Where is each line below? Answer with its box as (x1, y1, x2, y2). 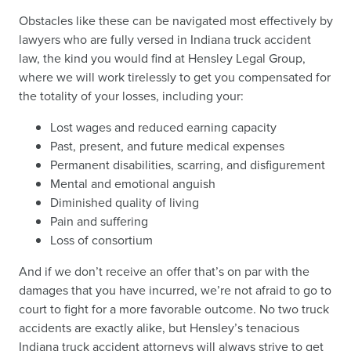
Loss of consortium (50, 231, 153, 249)
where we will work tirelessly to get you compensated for (19, 68, 331, 86)
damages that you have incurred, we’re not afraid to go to (19, 281, 331, 299)
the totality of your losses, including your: (19, 87, 244, 105)
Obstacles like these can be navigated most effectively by (19, 12, 333, 30)
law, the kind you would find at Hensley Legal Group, (19, 49, 306, 67)
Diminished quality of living (50, 194, 199, 212)
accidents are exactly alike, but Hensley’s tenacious (19, 319, 299, 337)
